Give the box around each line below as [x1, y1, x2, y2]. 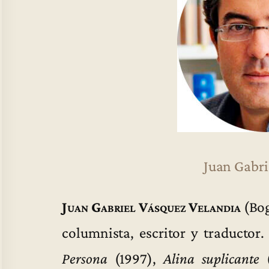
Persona [62, 250, 107, 267]
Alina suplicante [163, 250, 259, 267]
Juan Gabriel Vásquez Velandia [62, 198, 241, 216]
